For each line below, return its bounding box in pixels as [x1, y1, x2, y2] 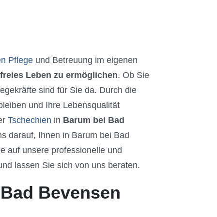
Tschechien [8, 115, 51, 125]
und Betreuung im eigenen [33, 55, 138, 65]
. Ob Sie [118, 70, 149, 80]
